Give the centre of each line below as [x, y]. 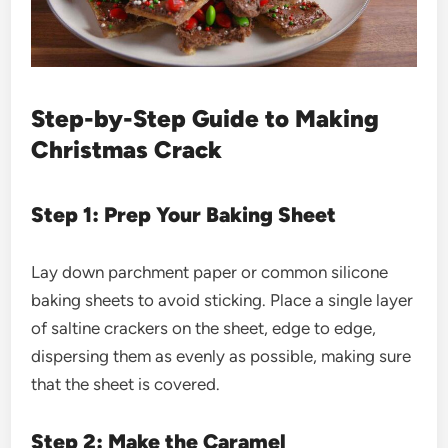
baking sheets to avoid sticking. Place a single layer [222, 299]
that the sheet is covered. [126, 383]
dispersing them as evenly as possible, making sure [221, 355]
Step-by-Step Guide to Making [205, 118]
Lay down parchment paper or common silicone [210, 271]
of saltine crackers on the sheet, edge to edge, [204, 327]
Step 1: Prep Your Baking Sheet [186, 214]
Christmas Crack [130, 149]
